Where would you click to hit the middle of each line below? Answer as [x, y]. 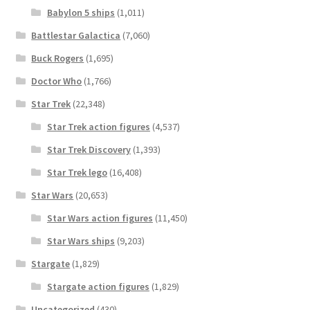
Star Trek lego [77, 173]
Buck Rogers [58, 58]
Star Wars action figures [100, 218]
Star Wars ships [81, 241]
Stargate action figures [98, 287]
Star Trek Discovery [89, 150]
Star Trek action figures [98, 127]
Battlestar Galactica [76, 36]
